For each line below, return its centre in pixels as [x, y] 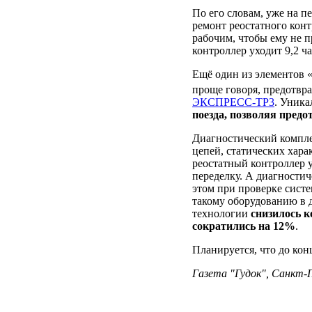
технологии [221, 213]
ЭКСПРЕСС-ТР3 [233, 102]
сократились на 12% [244, 226]
